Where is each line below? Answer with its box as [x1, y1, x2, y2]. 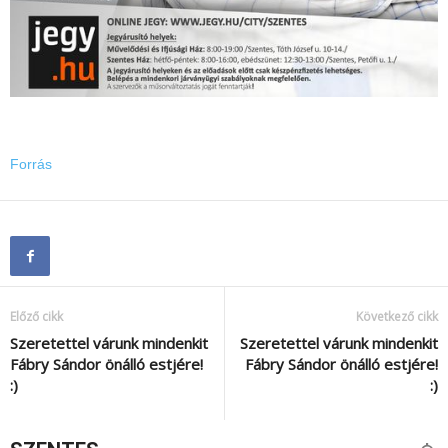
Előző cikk [10, 308, 63, 326]
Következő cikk [356, 308, 438, 326]
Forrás [10, 156, 52, 173]
